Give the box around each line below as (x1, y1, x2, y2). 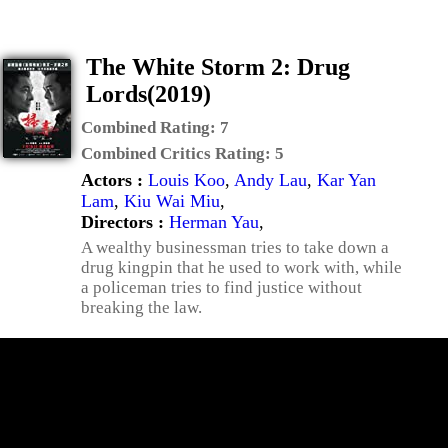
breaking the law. (81, 298, 202, 317)
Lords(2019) (86, 81, 211, 107)
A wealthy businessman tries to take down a (81, 238, 389, 257)
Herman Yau (169, 212, 259, 232)
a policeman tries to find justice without (81, 278, 362, 297)
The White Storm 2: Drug (86, 54, 350, 80)
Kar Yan (317, 170, 376, 190)
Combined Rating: (81, 118, 220, 137)
